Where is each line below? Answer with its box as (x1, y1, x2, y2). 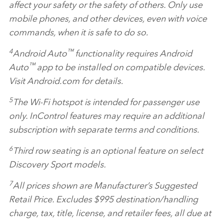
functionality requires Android (73, 46, 192, 59)
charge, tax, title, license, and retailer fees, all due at (9, 206, 211, 219)
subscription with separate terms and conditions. (9, 122, 199, 136)
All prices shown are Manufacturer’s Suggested (13, 178, 197, 192)
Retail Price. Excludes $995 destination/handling (9, 192, 198, 205)
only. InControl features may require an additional (9, 109, 204, 122)
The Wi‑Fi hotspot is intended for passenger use (13, 95, 199, 108)
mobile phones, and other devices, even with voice (9, 11, 207, 25)
